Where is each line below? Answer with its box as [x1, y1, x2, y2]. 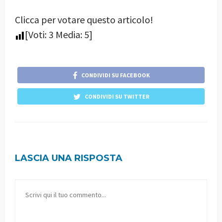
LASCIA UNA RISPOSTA [15, 153, 122, 164]
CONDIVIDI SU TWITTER [84, 93, 149, 101]
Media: [54, 28, 84, 41]
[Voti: [25, 28, 49, 41]
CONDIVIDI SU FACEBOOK [81, 71, 150, 79]
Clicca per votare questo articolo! [15, 13, 153, 26]
